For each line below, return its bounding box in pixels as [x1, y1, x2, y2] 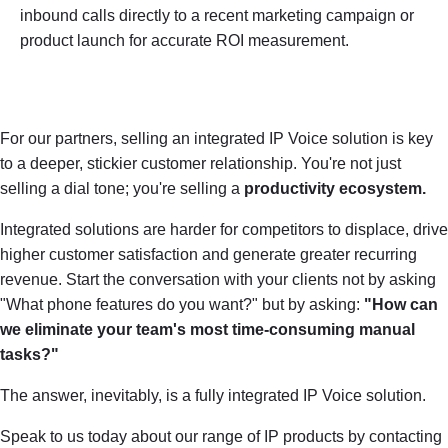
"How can [364, 296, 438, 313]
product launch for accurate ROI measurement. [20, 32, 349, 49]
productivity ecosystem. [244, 180, 426, 197]
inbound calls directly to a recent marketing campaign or [20, 7, 414, 24]
